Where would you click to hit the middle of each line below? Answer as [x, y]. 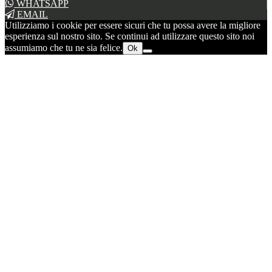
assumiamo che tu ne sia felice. [64, 48]
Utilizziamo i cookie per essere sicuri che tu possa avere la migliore [133, 25]
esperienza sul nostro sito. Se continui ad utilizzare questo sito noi [130, 36]
